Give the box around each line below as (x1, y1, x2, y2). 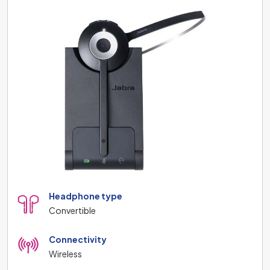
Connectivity (49, 233, 107, 245)
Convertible (49, 204, 96, 216)
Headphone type (49, 190, 122, 201)
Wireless (49, 248, 82, 259)
